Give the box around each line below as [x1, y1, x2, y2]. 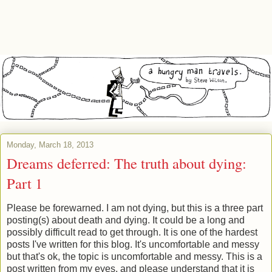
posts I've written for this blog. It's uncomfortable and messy [7, 239, 259, 250]
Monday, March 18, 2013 [7, 140, 93, 149]
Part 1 [7, 172, 42, 193]
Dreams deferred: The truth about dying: [7, 152, 246, 173]
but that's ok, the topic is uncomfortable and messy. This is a [7, 251, 262, 262]
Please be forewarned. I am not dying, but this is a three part [7, 203, 263, 214]
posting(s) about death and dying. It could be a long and [7, 215, 245, 226]
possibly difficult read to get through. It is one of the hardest [7, 227, 257, 238]
